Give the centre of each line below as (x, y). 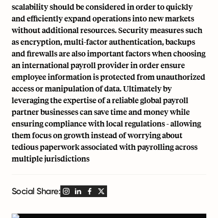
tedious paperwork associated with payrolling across (105, 147)
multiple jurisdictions (51, 158)
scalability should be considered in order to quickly (102, 7)
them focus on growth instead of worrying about (97, 135)
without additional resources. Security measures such (107, 30)
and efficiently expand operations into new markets (103, 18)
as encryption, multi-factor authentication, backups (103, 42)
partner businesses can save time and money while (101, 112)
